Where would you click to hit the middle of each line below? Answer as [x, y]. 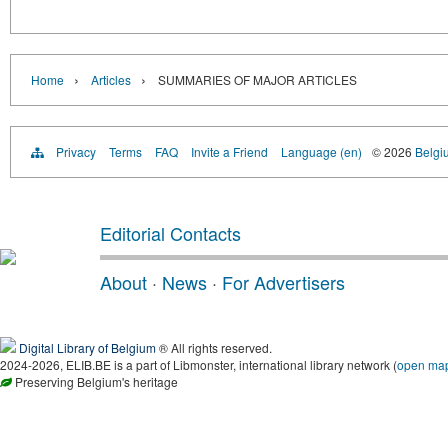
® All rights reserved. [214, 347]
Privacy [76, 151]
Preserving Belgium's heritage [95, 381]
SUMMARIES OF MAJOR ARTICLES [257, 79]
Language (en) [321, 151]
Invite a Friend [229, 151]
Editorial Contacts [170, 232]
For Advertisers [283, 281]
